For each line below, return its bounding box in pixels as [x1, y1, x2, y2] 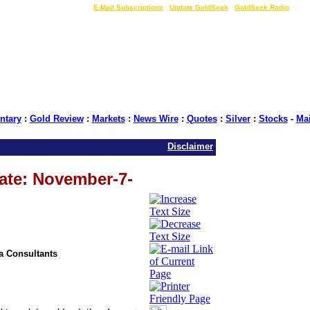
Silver [225, 113, 250, 124]
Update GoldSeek [170, 3, 228, 11]
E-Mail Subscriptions [93, 3, 163, 11]
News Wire [133, 113, 179, 124]
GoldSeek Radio [235, 3, 289, 11]
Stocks [258, 113, 288, 124]
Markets [91, 113, 125, 124]
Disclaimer [167, 141, 213, 152]
